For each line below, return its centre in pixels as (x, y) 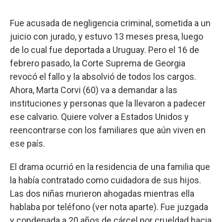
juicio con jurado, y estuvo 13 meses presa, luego (107, 36)
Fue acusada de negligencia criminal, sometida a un (110, 23)
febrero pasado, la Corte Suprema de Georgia (98, 63)
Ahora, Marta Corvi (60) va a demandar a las (94, 90)
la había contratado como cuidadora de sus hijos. (106, 180)
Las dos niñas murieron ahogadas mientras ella (102, 193)
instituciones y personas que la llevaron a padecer (108, 103)
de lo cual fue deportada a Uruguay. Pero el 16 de (105, 50)
